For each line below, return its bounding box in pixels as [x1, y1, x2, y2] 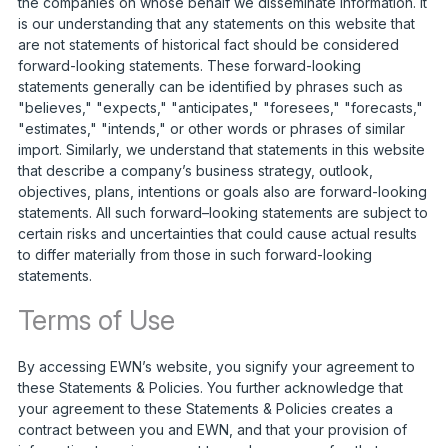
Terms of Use [17, 303, 175, 337]
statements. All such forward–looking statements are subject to [17, 203, 428, 221]
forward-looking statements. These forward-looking [17, 56, 361, 74]
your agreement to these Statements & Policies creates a [17, 399, 393, 417]
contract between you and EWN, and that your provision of [17, 420, 407, 438]
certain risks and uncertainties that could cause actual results [17, 224, 417, 242]
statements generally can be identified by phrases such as [17, 77, 403, 95]
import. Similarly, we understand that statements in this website [17, 140, 425, 158]
